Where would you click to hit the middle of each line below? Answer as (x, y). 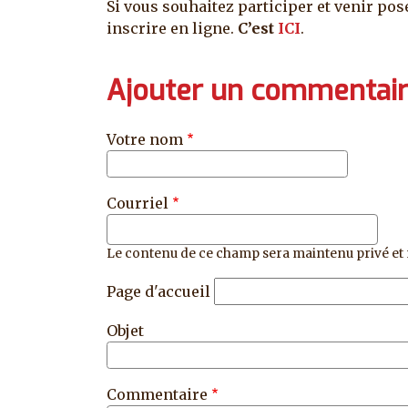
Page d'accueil (158, 291)
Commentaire (157, 394)
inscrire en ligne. (170, 28)
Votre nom (145, 139)
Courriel (138, 203)
